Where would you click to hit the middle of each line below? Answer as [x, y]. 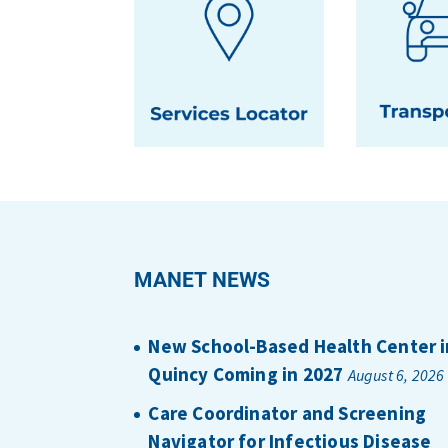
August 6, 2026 [396, 375]
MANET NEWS [202, 280]
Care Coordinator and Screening [287, 412]
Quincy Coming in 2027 [246, 374]
